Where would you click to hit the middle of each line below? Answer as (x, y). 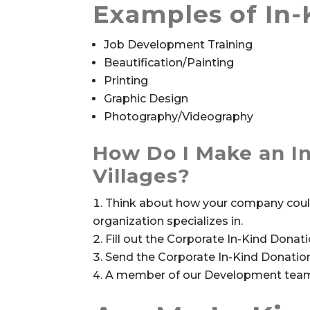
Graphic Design (146, 99)
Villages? (142, 176)
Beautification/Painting (169, 63)
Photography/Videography (179, 117)
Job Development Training (179, 45)
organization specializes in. (168, 221)
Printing (126, 81)
